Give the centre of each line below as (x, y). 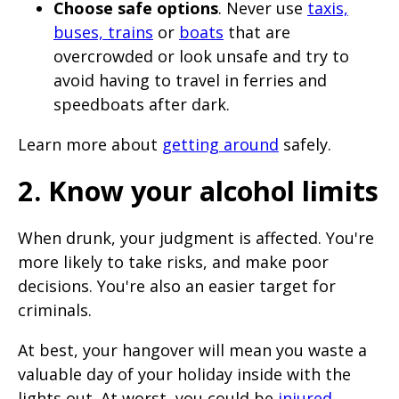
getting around (220, 144)
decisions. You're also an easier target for (177, 285)
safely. (305, 144)
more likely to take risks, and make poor (173, 261)
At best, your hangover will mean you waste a (192, 350)
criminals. (55, 309)
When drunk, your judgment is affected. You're (196, 237)
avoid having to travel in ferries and (190, 80)
